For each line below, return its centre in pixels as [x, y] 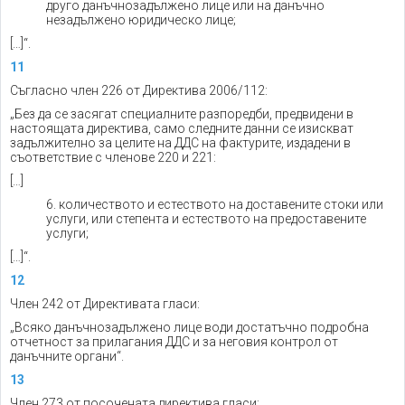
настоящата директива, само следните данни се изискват [182, 128]
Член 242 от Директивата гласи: [105, 304]
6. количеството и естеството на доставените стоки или [215, 204]
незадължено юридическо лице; [141, 20]
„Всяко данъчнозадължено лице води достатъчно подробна [189, 327]
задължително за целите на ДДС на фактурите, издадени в [180, 143]
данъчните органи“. [67, 356]
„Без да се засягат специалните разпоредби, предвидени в [182, 114]
